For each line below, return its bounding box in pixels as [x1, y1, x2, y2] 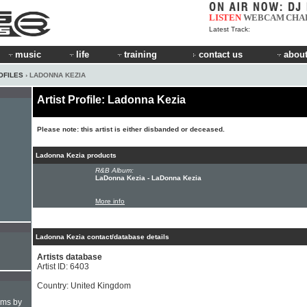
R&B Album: [95, 167, 134, 174]
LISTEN [209, 12, 241, 23]
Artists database [37, 252, 102, 262]
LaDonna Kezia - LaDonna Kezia [95, 174, 201, 182]
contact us [199, 49, 243, 60]
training [124, 49, 157, 60]
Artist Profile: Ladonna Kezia [37, 94, 186, 106]
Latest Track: [209, 25, 250, 33]
